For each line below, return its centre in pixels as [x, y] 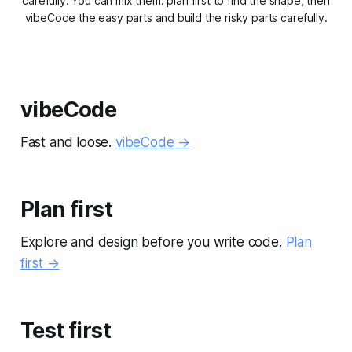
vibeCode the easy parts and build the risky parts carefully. [176, 18]
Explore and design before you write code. [153, 242]
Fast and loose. [68, 143]
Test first [66, 331]
